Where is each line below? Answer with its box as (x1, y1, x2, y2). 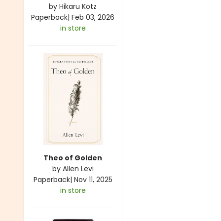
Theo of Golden (43, 152, 102, 163)
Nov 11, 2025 (74, 174, 112, 184)
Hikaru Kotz (59, 1, 97, 11)
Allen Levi (62, 163, 94, 174)
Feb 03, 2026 (72, 12, 114, 22)
